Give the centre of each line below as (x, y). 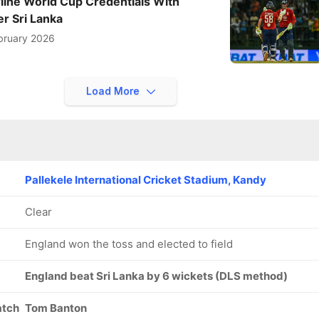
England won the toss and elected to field (129, 244)
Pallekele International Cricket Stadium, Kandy (146, 179)
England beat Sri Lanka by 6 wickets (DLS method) (156, 276)
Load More (114, 90)
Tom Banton (56, 308)
